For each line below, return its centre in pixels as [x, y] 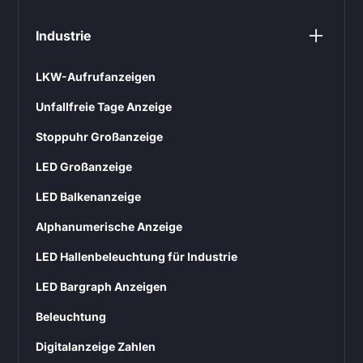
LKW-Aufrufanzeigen [96, 76]
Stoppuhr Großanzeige [100, 136]
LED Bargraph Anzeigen [102, 286]
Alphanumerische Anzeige [109, 226]
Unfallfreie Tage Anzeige [104, 106]
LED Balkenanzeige [89, 196]
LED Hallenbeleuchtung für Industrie [137, 256]
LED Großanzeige [84, 166]
